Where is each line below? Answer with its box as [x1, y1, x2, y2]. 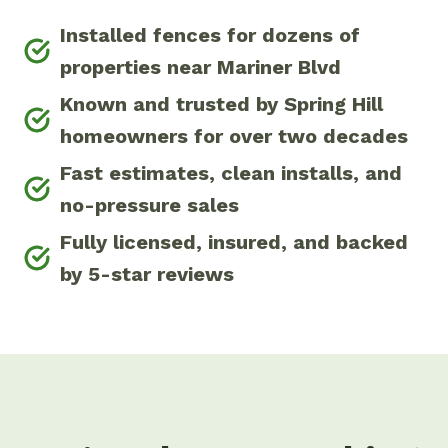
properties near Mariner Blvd [60, 55, 341, 80]
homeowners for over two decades [60, 124, 408, 149]
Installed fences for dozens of [60, 23, 360, 48]
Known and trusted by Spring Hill [60, 92, 383, 117]
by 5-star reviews [60, 262, 234, 287]
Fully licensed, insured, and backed [60, 230, 408, 255]
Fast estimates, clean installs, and [60, 161, 402, 186]
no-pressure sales [60, 193, 239, 218]
